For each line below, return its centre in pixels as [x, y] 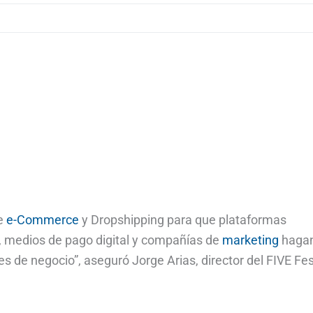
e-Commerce [43, 219]
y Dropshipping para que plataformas [183, 219]
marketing [250, 240]
